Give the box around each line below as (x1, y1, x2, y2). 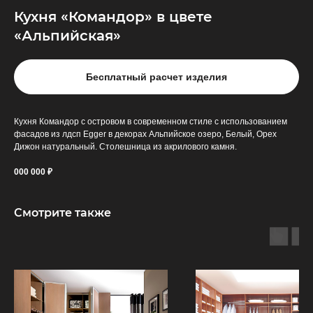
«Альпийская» (14, 27, 121, 44)
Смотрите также (14, 206, 111, 219)
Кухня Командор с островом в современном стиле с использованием (14, 117, 287, 126)
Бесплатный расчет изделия (86, 71, 227, 82)
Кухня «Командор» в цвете (14, 8, 212, 25)
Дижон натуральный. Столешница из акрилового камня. (14, 142, 237, 152)
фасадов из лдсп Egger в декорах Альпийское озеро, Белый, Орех (14, 129, 277, 139)
